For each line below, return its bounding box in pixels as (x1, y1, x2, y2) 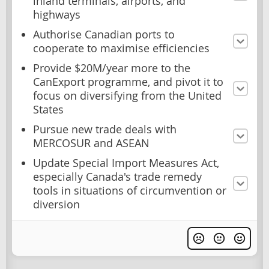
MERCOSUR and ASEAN (33, 136, 150, 150)
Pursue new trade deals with (33, 122, 177, 136)
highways (33, 7, 80, 22)
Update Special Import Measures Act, (33, 156, 219, 170)
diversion (33, 197, 80, 211)
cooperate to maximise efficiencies (33, 41, 210, 55)
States (33, 102, 64, 116)
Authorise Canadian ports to (33, 27, 175, 41)
